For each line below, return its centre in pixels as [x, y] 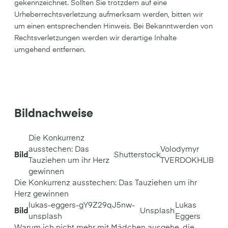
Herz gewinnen [41, 194]
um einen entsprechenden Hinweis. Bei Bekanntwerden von [113, 26]
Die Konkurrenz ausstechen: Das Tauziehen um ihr [106, 183]
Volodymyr [180, 149]
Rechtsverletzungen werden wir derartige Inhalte [95, 38]
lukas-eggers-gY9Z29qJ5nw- [82, 205]
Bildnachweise [54, 114]
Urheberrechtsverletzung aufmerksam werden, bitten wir [109, 15]
